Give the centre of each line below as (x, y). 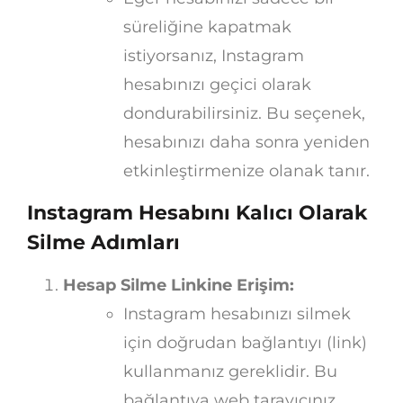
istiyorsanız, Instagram (214, 55)
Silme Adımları (103, 243)
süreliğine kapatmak (207, 27)
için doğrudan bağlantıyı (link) (245, 343)
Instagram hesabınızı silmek (237, 314)
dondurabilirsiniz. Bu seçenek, (244, 113)
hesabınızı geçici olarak (217, 84)
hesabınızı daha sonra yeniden (246, 142)
